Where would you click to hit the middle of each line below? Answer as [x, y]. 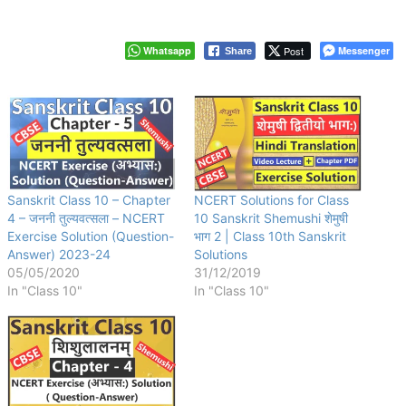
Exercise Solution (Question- [91, 236]
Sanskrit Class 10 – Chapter [89, 199]
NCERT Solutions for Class [271, 199]
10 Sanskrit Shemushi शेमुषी [271, 217]
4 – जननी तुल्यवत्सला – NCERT [86, 217]
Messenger [364, 50]
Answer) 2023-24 [59, 254]
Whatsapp [167, 50]
